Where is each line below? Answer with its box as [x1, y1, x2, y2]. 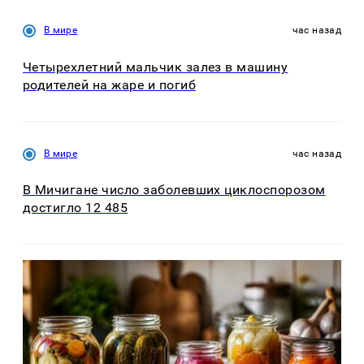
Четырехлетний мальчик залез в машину [23, 58, 288, 75]
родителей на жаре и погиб [23, 76, 196, 93]
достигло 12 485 [23, 200, 128, 216]
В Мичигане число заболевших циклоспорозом [23, 182, 326, 198]
